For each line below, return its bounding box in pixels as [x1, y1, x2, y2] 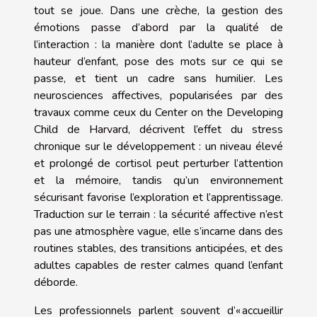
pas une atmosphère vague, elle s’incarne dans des [34, 224, 283, 239]
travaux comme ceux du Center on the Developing [34, 105, 283, 120]
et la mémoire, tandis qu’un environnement [34, 173, 283, 188]
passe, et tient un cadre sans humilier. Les [34, 71, 283, 86]
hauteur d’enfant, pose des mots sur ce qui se [34, 54, 283, 69]
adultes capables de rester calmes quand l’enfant [34, 258, 283, 273]
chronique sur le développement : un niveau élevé [34, 139, 283, 154]
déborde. [34, 275, 78, 290]
